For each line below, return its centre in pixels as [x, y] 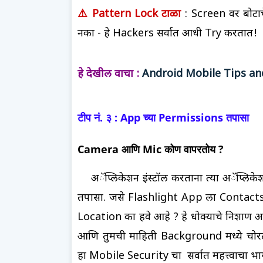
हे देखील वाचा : [108, 74]
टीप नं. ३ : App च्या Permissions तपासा [163, 117]
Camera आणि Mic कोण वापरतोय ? [151, 149]
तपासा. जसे [103, 198]
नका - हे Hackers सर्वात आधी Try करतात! [167, 33]
